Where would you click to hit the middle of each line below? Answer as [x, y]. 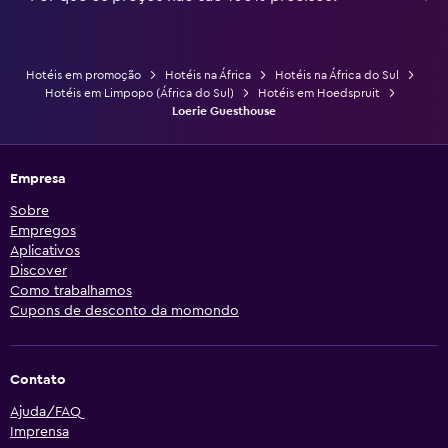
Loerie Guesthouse [224, 110]
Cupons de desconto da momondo [124, 310]
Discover [38, 270]
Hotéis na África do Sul [336, 74]
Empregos [43, 230]
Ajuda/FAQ [45, 411]
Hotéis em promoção [83, 74]
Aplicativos [45, 250]
